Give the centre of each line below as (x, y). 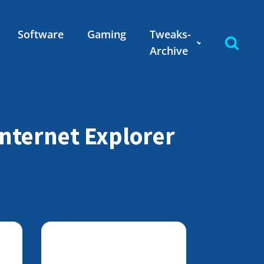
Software (40, 34)
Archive (169, 51)
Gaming (106, 34)
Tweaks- (170, 34)
